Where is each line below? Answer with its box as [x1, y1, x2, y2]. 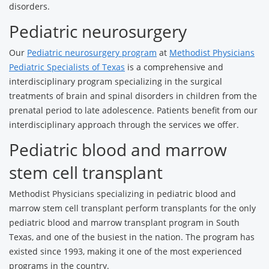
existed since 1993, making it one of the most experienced [9, 246, 242, 257]
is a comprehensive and [125, 61, 223, 73]
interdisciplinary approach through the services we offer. [9, 119, 239, 130]
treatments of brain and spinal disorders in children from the [9, 90, 257, 101]
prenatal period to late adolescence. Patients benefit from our [9, 104, 258, 116]
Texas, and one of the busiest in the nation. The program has [9, 231, 255, 243]
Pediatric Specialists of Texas [9, 61, 125, 73]
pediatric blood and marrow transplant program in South [9, 217, 240, 228]
